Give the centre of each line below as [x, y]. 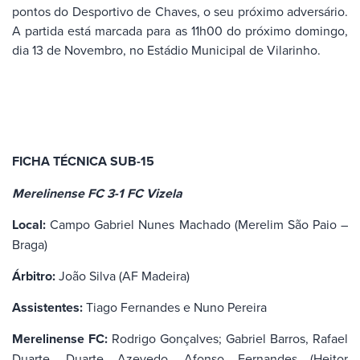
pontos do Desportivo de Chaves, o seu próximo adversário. [180, 12]
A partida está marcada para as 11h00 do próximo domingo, [180, 31]
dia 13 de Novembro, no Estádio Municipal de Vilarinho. [166, 50]
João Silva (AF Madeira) [123, 275]
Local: [29, 225]
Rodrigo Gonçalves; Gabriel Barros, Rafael [228, 339]
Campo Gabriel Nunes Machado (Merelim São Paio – [197, 225]
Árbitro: [34, 276]
